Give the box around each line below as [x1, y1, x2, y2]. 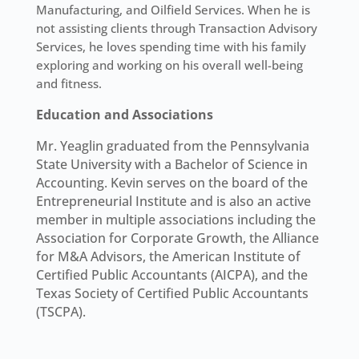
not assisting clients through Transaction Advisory [35, 20, 317, 37]
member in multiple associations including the [35, 211, 316, 229]
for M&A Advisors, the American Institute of [35, 248, 301, 266]
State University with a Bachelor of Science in [35, 155, 308, 174]
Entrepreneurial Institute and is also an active [35, 192, 311, 211]
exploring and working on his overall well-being [35, 57, 303, 74]
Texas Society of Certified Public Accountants [35, 284, 309, 303]
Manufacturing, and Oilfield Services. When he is [35, 2, 310, 18]
